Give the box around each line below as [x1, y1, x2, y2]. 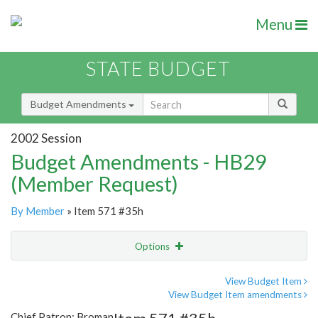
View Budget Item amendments [168, 289, 304, 301]
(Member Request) [11, 171, 178, 197]
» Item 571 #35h [65, 204, 143, 218]
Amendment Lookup [14, 299, 104, 312]
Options [135, 241, 172, 253]
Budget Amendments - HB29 [11, 149, 267, 175]
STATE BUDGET [86, 57, 230, 81]
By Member [11, 204, 65, 218]
